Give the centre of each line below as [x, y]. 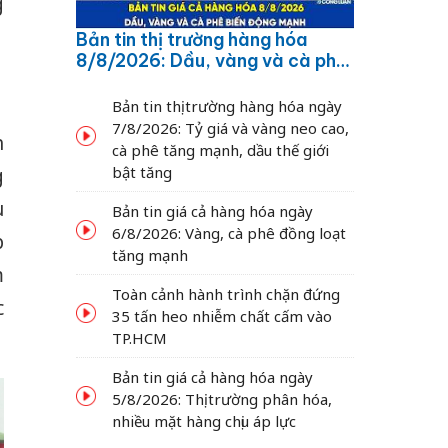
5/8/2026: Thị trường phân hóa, [222, 398]
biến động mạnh [144, 81]
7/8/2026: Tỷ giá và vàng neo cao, [230, 127]
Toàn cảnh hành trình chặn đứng [226, 293]
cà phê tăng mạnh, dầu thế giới [220, 149]
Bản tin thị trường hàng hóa [191, 39]
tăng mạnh [150, 254]
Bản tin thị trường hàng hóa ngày [227, 105]
